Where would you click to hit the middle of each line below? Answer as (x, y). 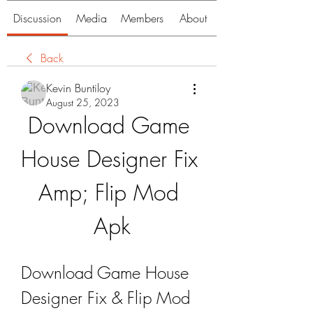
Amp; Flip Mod (108, 192)
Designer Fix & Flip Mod (105, 298)
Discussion (37, 18)
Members (142, 18)
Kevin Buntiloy (78, 88)
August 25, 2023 (83, 102)
